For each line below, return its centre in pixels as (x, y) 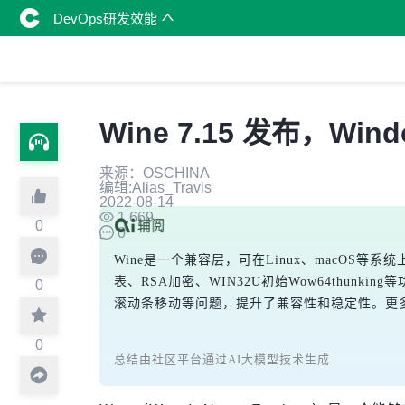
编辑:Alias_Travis (155, 188)
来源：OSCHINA (155, 173)
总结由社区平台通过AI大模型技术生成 (222, 359)
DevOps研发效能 (107, 18)
